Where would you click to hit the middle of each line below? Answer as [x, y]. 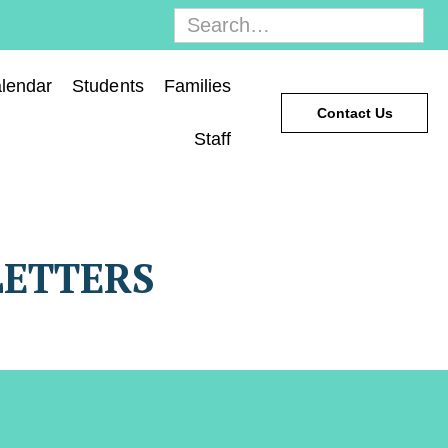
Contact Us [354, 113]
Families [197, 86]
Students [108, 86]
